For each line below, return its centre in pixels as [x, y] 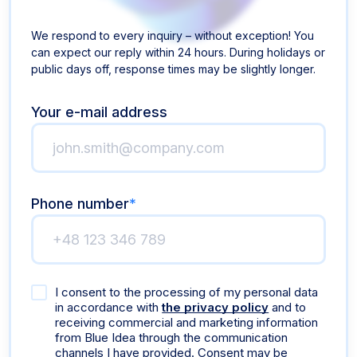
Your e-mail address [100, 112]
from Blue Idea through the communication [172, 337]
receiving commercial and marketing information [187, 322]
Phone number [80, 203]
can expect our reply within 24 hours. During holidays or [178, 52]
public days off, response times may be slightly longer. [174, 69]
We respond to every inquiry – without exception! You [173, 35]
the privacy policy [216, 307]
